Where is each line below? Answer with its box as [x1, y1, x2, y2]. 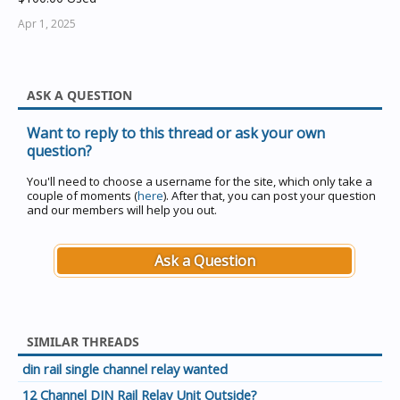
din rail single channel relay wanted [22, 360, 228, 378]
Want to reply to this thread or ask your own [27, 123, 325, 143]
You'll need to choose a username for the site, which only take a [27, 173, 372, 189]
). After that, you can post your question [163, 187, 376, 204]
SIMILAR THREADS [27, 333, 139, 350]
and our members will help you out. [27, 202, 217, 218]
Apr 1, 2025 [18, 16, 76, 31]
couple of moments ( [27, 187, 137, 204]
